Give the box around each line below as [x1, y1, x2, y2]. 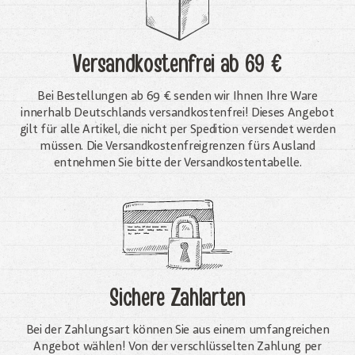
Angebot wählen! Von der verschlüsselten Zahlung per [33, 340, 322, 353]
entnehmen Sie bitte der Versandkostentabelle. [53, 156, 302, 170]
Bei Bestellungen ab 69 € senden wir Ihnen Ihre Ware [37, 90, 318, 103]
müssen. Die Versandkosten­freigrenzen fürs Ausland [40, 139, 315, 153]
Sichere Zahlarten [109, 281, 246, 315]
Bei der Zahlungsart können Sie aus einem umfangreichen [25, 323, 330, 337]
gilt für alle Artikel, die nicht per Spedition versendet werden [19, 123, 336, 136]
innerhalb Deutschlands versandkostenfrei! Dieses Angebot [21, 106, 334, 120]
